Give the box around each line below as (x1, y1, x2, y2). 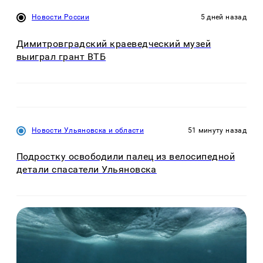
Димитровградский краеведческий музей (16, 38, 211, 49)
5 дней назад (200, 13, 247, 22)
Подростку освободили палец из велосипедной (16, 151, 235, 163)
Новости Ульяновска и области (32, 126, 144, 134)
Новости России (32, 13, 90, 22)
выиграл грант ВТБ (16, 50, 106, 62)
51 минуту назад (187, 126, 247, 134)
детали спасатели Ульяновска (16, 164, 157, 176)
